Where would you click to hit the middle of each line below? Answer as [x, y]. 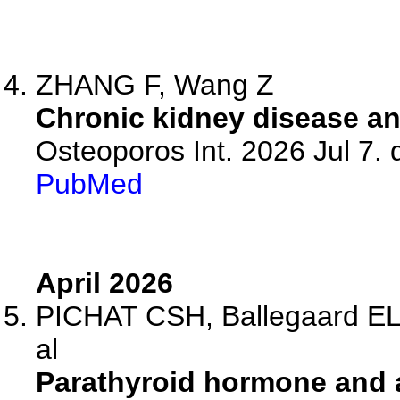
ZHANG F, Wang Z [155, 85]
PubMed [89, 184]
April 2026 [104, 283]
